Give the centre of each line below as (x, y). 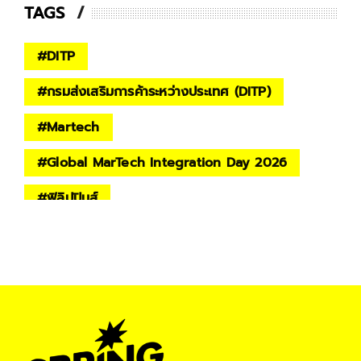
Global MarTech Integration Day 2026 (167, 162)
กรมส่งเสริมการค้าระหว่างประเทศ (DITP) (159, 91)
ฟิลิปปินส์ (73, 198)
